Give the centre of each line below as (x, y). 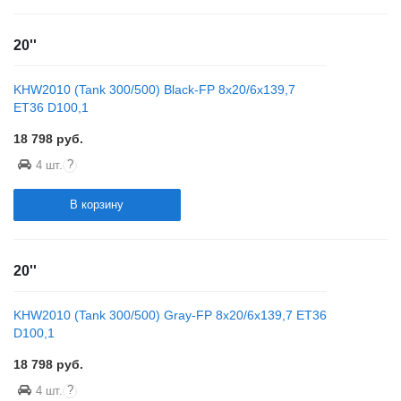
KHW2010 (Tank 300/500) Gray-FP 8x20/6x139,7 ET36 (170, 315)
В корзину (97, 205)
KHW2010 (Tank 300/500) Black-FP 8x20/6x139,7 (154, 90)
